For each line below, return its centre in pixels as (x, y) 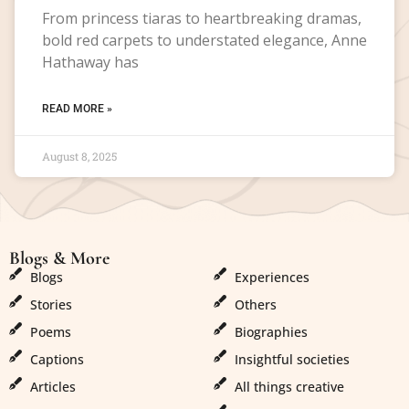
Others (255, 305)
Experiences (272, 278)
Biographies (271, 332)
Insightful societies (292, 360)
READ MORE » (77, 108)
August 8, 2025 (79, 156)
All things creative (289, 387)
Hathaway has (90, 62)
